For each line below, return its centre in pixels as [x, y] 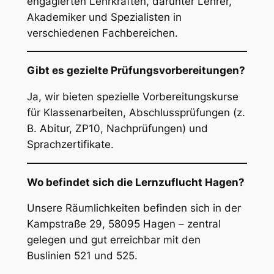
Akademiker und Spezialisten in [104, 17]
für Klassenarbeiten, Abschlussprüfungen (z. [136, 113]
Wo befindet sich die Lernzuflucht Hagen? [135, 182]
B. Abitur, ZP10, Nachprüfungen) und [117, 129]
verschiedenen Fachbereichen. [102, 33]
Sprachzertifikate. [70, 145]
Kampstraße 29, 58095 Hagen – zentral [124, 224]
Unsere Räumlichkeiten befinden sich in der [134, 208]
